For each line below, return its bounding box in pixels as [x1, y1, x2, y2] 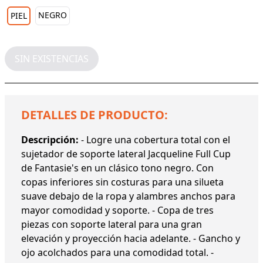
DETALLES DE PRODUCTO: [21, 106, 168, 123]
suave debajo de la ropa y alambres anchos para [21, 189, 235, 203]
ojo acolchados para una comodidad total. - [21, 245, 214, 259]
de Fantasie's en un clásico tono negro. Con [21, 161, 214, 174]
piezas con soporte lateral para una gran [21, 217, 202, 231]
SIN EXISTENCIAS [15, 52, 89, 65]
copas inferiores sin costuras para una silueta [21, 175, 224, 188]
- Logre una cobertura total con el [81, 133, 230, 146]
